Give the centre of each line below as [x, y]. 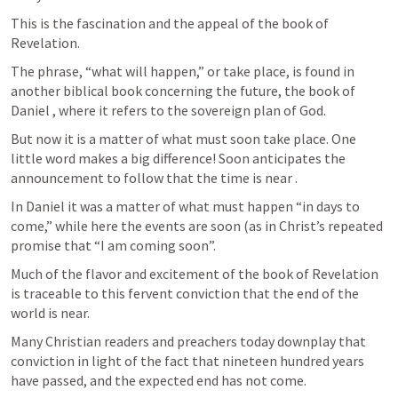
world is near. [52, 313]
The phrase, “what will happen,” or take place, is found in [183, 71]
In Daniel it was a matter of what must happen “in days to [185, 206]
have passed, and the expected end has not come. [160, 380]
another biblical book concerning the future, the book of [183, 91]
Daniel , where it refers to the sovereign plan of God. [170, 110]
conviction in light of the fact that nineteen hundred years [187, 361]
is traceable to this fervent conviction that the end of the [185, 293]
